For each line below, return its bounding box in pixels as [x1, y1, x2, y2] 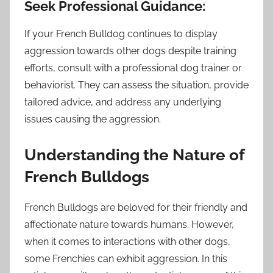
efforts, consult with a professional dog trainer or [24, 62, 242, 74]
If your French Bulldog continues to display [24, 27, 218, 40]
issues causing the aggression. [24, 113, 161, 125]
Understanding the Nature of [24, 145, 244, 164]
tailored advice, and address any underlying [24, 96, 221, 108]
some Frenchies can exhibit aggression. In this [24, 253, 227, 265]
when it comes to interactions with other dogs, [24, 236, 230, 248]
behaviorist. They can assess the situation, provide [24, 79, 249, 91]
